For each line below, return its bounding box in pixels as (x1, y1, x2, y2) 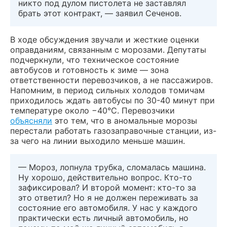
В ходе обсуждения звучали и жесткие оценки (10, 34, 199, 45)
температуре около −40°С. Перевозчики (10, 105, 175, 116)
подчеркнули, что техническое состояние (10, 55, 179, 65)
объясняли (10, 116, 52, 126)
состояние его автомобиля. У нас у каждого (18, 203, 198, 213)
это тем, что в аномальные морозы (52, 116, 197, 126)
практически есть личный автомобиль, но (18, 213, 188, 223)
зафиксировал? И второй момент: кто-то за (18, 182, 196, 193)
